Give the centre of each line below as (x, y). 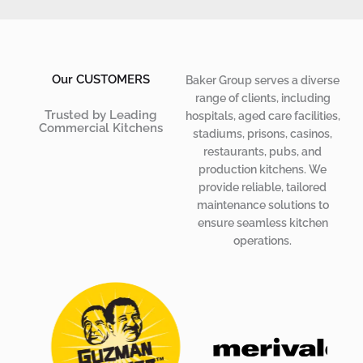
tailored (306, 188)
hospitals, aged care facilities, (263, 116)
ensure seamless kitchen (263, 223)
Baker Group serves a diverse (263, 81)
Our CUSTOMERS (100, 79)
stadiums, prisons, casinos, (263, 134)
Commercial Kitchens (100, 128)
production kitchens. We (263, 170)
